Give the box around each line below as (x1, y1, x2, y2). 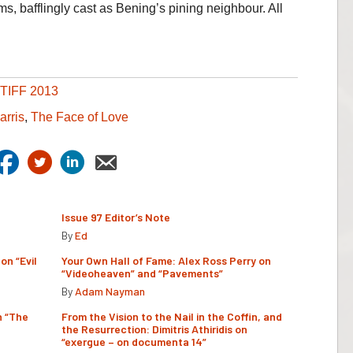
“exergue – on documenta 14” (61, 334, 206, 348)
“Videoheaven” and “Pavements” (61, 266, 223, 280)
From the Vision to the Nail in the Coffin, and (61, 309, 282, 323)
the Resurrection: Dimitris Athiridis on (61, 321, 247, 336)
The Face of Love (31, 110, 128, 124)
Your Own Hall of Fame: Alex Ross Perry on (61, 253, 271, 267)
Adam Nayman (75, 284, 145, 298)
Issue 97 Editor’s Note (61, 210, 170, 224)
